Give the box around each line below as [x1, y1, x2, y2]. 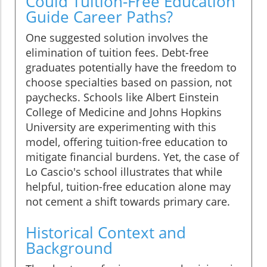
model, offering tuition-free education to [26, 135, 228, 150]
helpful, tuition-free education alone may [26, 179, 231, 194]
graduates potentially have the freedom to [26, 60, 237, 75]
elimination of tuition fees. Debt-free [26, 45, 209, 60]
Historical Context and [26, 222, 186, 244]
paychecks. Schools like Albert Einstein [26, 90, 219, 105]
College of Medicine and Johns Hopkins [26, 105, 222, 120]
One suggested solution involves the [26, 30, 208, 45]
